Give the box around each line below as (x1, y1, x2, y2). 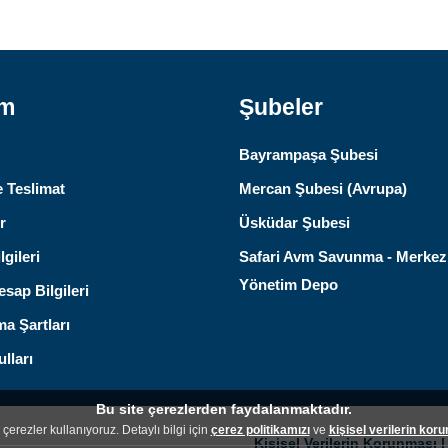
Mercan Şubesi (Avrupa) (239, 180, 407, 198)
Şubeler (239, 95, 323, 121)
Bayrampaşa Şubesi (239, 146, 378, 164)
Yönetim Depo (239, 276, 338, 294)
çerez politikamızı (210, 423, 310, 437)
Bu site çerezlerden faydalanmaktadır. (96, 401, 352, 417)
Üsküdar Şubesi (239, 214, 350, 232)
